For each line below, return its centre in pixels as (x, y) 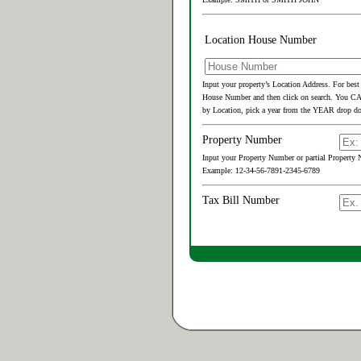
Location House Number (261, 40)
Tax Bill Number (241, 200)
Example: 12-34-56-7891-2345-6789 (261, 170)
